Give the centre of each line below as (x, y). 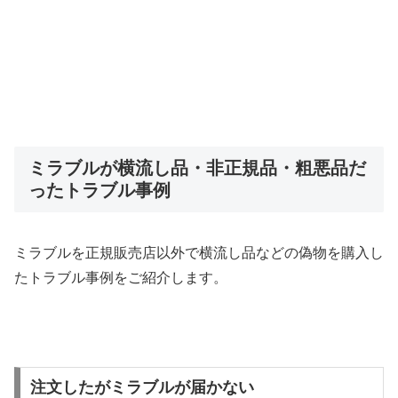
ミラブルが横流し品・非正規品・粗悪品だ (197, 167)
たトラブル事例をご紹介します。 (121, 278)
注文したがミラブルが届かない (142, 387)
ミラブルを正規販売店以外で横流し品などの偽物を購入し (199, 253)
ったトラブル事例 (99, 190)
